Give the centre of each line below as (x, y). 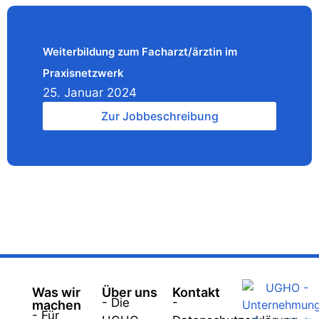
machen (57, 305)
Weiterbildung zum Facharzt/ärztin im (140, 52)
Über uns (130, 292)
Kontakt (196, 292)
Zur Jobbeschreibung (159, 116)
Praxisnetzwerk (83, 73)
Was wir (56, 292)
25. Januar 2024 (90, 93)
